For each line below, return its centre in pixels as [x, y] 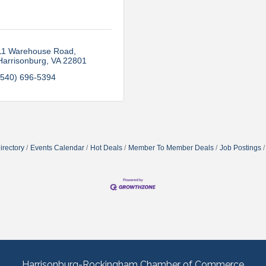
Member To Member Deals [171, 148]
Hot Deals [106, 148]
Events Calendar [57, 148]
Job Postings [240, 148]
